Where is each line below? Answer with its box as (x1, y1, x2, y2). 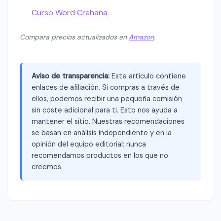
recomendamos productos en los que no (32, 150, 168, 160)
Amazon (129, 32, 154, 41)
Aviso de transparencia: (32, 71, 110, 80)
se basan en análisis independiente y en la (32, 128, 172, 137)
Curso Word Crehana (32, 7, 108, 18)
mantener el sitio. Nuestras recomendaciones (32, 116, 184, 126)
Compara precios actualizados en (20, 32, 129, 41)
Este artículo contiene (110, 71, 186, 80)
